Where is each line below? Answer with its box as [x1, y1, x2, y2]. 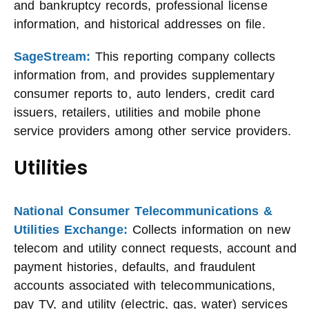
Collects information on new [127, 223, 290, 237]
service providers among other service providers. [14, 124, 291, 138]
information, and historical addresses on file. [14, 17, 266, 31]
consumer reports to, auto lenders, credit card [14, 87, 275, 101]
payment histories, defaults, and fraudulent [14, 260, 256, 274]
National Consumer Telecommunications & [14, 204, 273, 218]
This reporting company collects [90, 50, 276, 63]
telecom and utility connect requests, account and [14, 241, 297, 255]
